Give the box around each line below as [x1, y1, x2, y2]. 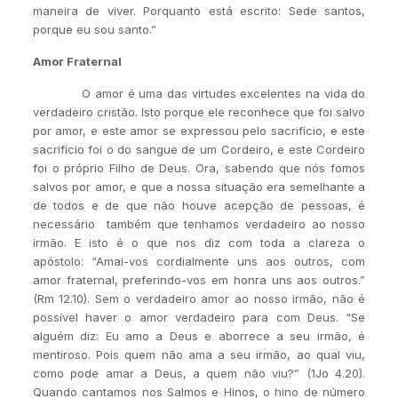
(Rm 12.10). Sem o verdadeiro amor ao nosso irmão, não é [32, 291, 366, 306]
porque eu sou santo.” [32, 22, 156, 36]
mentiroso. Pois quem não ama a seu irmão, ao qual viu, [32, 347, 366, 362]
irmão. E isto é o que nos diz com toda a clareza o [32, 235, 366, 250]
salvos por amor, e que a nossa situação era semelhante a [32, 179, 366, 194]
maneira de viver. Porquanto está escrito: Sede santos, [32, 4, 366, 18]
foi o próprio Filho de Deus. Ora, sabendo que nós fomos [32, 161, 366, 175]
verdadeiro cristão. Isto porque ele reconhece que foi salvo [32, 105, 366, 119]
